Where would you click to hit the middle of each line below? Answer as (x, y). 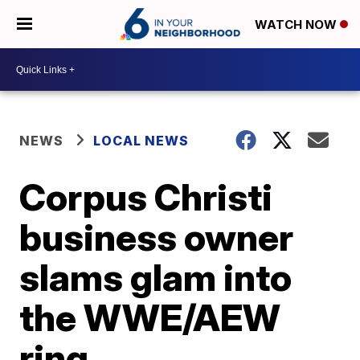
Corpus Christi (146, 197)
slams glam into (156, 277)
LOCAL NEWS (141, 141)
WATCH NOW (297, 25)
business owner (157, 237)
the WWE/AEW (150, 317)
